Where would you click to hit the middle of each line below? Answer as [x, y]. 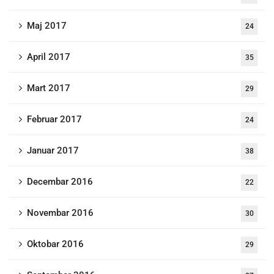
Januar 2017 [53, 150]
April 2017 [49, 57]
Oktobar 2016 [55, 244]
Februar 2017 [54, 119]
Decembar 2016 [60, 182]
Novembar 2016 [60, 213]
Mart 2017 [49, 88]
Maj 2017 [47, 26]
